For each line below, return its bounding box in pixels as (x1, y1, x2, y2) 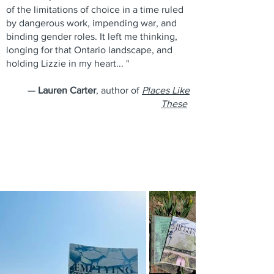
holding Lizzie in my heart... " (6, 58, 129, 68)
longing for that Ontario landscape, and (6, 45, 172, 55)
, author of (96, 85, 142, 95)
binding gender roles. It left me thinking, (6, 31, 177, 42)
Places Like (142, 85, 190, 95)
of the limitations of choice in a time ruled (6, 4, 183, 15)
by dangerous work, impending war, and (6, 18, 177, 28)
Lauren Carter (38, 85, 96, 95)
